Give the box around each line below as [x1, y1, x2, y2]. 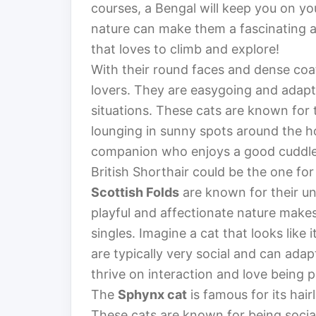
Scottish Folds [91, 185, 179, 200]
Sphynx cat [118, 287, 187, 303]
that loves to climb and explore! [91, 42, 279, 57]
